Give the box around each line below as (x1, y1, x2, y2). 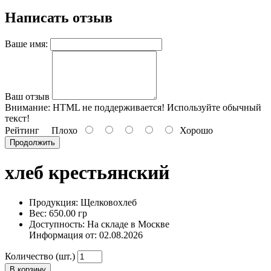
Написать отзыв (5, 9, 113, 25)
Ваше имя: (5, 38, 48, 49)
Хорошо (175, 125, 213, 135)
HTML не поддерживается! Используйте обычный (50, 102, 261, 113)
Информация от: (29, 229, 99, 240)
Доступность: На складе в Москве (29, 218, 169, 229)
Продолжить (10, 137, 55, 147)
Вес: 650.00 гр (29, 207, 87, 218)
